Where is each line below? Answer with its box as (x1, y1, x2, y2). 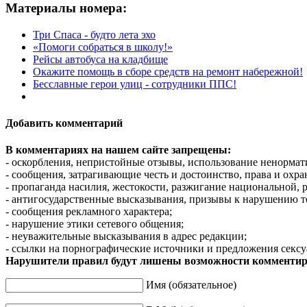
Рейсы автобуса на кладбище (33, 53, 168, 65)
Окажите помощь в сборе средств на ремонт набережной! (33, 65, 303, 77)
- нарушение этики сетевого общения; (5, 218, 184, 230)
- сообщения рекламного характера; (5, 206, 172, 218)
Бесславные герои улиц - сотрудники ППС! (33, 77, 236, 90)
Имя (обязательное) (146, 279, 236, 291)
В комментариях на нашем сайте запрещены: (5, 144, 231, 156)
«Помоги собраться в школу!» (33, 40, 173, 53)
